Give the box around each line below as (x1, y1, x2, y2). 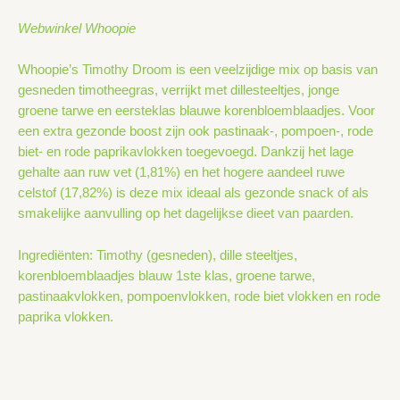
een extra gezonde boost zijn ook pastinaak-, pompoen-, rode (18, 123, 373, 138)
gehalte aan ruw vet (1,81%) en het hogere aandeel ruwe (18, 164, 345, 179)
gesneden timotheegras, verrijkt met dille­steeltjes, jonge (18, 82, 339, 97)
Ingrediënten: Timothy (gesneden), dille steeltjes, (18, 247, 297, 262)
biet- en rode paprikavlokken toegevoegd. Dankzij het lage (18, 144, 354, 159)
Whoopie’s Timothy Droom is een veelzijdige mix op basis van (18, 62, 378, 77)
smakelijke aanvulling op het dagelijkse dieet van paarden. (18, 205, 354, 221)
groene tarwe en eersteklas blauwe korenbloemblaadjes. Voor (18, 103, 375, 118)
